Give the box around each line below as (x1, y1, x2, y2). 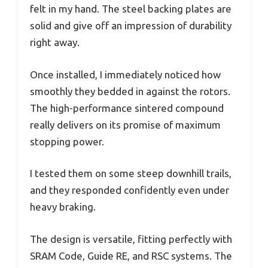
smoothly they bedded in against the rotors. (30, 85, 230, 97)
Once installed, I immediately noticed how (30, 68, 221, 80)
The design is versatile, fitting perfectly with (30, 233, 232, 245)
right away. (30, 36, 80, 48)
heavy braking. (30, 201, 96, 213)
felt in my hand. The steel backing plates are (30, 3, 232, 15)
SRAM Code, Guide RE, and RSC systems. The (30, 249, 232, 261)
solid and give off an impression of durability (30, 20, 232, 32)
